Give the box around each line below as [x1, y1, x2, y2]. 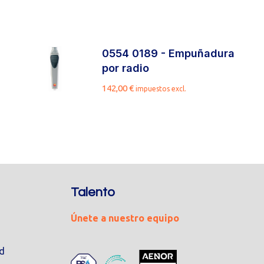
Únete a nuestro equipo [70, 213, 179, 223]
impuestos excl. [136, 85, 187, 93]
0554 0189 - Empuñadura [102, 47, 235, 60]
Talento [70, 186, 115, 199]
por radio [102, 62, 150, 74]
